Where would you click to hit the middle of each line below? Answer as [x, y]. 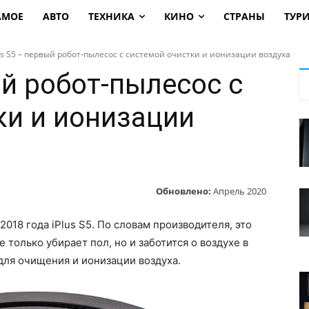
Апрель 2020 [240, 191]
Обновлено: [183, 191]
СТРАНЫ [244, 16]
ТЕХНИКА [111, 16]
